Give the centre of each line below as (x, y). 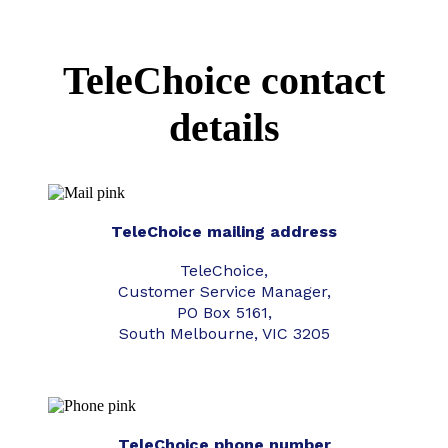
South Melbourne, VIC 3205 (224, 334)
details (224, 128)
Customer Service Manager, (224, 292)
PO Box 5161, (224, 313)
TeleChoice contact (224, 81)
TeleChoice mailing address (224, 232)
